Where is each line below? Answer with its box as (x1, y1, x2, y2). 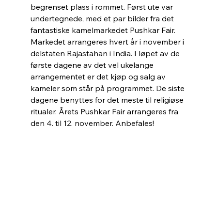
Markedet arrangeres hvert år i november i (30, 36, 186, 46)
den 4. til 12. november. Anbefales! (30, 118, 154, 128)
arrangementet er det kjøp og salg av (30, 71, 168, 81)
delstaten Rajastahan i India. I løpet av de (30, 48, 182, 58)
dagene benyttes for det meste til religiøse (30, 94, 186, 105)
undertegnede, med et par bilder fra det (30, 13, 176, 23)
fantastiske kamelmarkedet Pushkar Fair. (30, 25, 177, 35)
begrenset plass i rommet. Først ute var (30, 1, 173, 12)
